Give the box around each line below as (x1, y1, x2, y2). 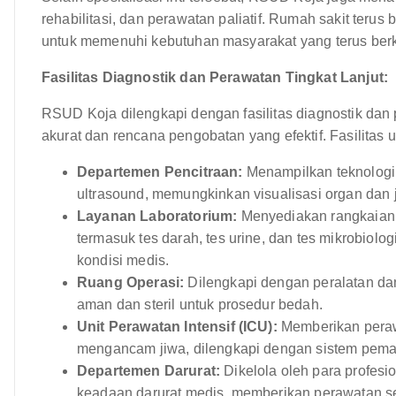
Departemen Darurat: (77, 362, 221, 378)
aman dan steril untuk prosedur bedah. (77, 296, 323, 312)
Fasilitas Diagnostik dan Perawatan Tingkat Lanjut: (42, 69, 388, 85)
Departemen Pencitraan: (77, 164, 243, 179)
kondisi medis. (77, 252, 170, 268)
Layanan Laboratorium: (77, 208, 238, 224)
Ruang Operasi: (77, 274, 185, 290)
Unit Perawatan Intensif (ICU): (77, 318, 278, 334)
